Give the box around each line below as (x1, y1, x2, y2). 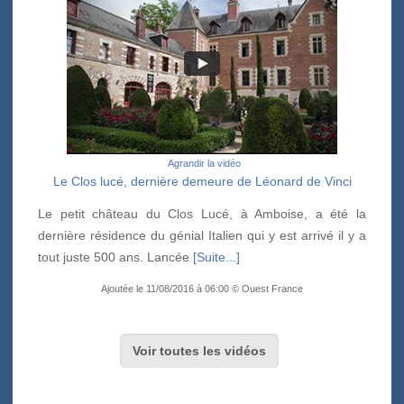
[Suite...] (193, 249, 240, 264)
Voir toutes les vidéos (133, 343, 267, 358)
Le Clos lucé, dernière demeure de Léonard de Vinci (52, 173, 352, 188)
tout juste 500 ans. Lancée (38, 249, 193, 264)
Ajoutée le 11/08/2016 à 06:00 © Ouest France (101, 282, 303, 294)
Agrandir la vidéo (167, 157, 241, 169)
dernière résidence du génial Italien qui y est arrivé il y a (38, 227, 366, 243)
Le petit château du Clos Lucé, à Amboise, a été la (38, 206, 366, 221)
